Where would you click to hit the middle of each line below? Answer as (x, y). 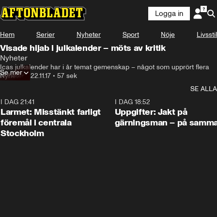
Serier (46, 35)
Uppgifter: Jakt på (151, 112)
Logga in (169, 14)
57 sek (67, 76)
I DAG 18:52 (132, 102)
